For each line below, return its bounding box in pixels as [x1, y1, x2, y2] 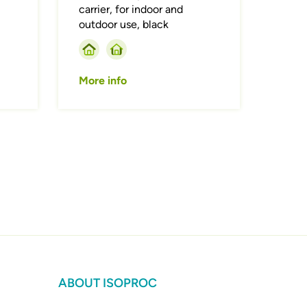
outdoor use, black [79, 18, 169, 32]
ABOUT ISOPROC [58, 275, 158, 291]
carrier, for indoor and [79, 3, 184, 16]
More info [79, 74, 127, 88]
